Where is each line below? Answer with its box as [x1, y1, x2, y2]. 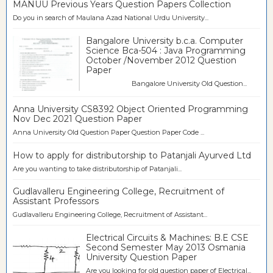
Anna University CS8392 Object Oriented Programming [13, 104, 248, 115]
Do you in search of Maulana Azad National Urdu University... [13, 13, 208, 22]
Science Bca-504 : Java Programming [86, 44, 246, 56]
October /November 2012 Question [86, 54, 236, 66]
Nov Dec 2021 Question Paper [13, 113, 142, 125]
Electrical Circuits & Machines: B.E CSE [86, 232, 249, 243]
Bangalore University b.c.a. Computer [86, 35, 243, 46]
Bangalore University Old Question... [86, 79, 247, 88]
